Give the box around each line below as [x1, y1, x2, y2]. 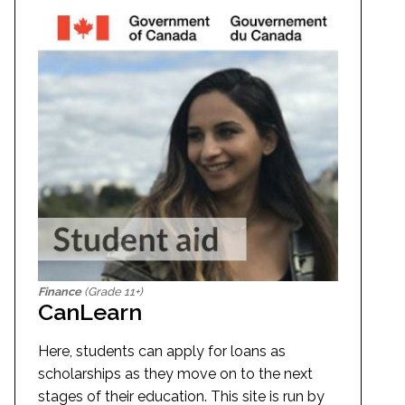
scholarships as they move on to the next [38, 364, 313, 382]
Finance [38, 284, 81, 298]
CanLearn [38, 297, 142, 325]
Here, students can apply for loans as [38, 342, 286, 360]
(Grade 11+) [81, 284, 143, 298]
